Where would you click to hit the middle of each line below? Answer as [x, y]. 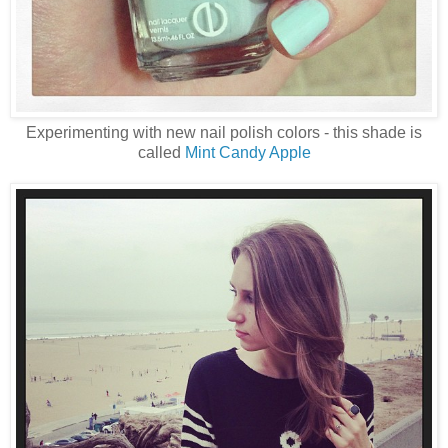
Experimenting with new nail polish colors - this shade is [224, 133]
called [161, 153]
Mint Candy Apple [247, 153]
